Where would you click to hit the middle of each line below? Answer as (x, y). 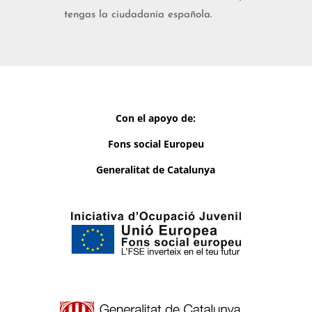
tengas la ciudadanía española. (138, 15)
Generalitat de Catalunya (156, 169)
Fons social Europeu (156, 143)
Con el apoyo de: (156, 118)
